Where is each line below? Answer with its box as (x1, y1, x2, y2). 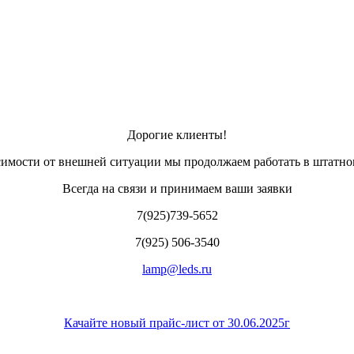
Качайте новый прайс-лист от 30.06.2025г (64, 316, 290, 330)
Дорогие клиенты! (127, 128, 227, 142)
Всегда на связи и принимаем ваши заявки (62, 182, 292, 196)
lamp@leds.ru (142, 262, 212, 277)
